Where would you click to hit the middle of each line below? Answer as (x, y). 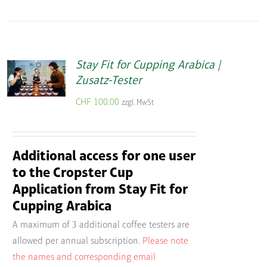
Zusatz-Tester (108, 81)
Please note (165, 242)
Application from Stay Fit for (100, 190)
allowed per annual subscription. (76, 242)
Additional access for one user (104, 156)
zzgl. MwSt (137, 103)
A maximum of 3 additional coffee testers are (101, 226)
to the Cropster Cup (72, 173)
